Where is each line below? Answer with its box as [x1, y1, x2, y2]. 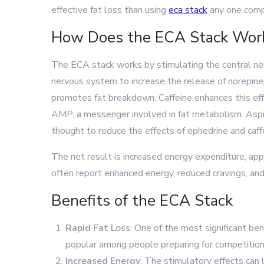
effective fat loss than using [51, 4, 169, 16]
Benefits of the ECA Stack [51, 190, 233, 211]
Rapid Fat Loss [65, 222, 130, 235]
